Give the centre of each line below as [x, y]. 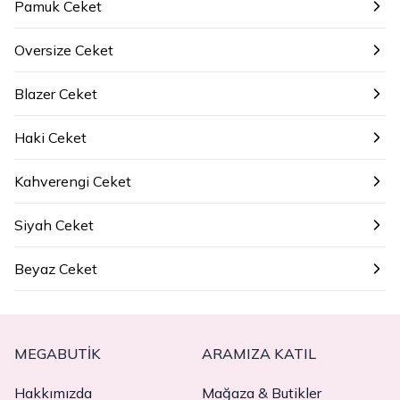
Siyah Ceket [54, 225]
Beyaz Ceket [56, 269]
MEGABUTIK [58, 354]
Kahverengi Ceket [73, 181]
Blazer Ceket [56, 94]
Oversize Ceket [64, 50]
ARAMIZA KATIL [259, 354]
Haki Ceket [50, 137]
